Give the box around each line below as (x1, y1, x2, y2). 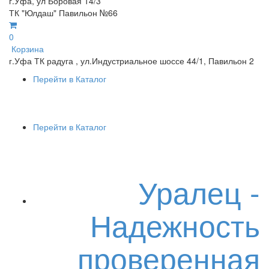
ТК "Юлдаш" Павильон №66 (9, 7, 118, 19)
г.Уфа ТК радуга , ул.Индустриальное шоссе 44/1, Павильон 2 (9, 55, 254, 67)
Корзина (9, 43, 44, 55)
